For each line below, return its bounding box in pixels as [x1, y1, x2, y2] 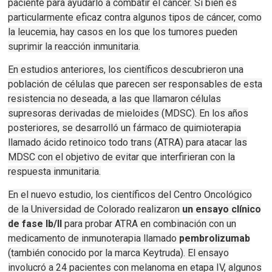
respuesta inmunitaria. [8, 166, 101, 178]
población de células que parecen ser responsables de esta [8, 78, 263, 90]
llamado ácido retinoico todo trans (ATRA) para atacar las [8, 137, 248, 149]
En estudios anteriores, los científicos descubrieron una [8, 64, 244, 76]
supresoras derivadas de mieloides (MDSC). [8, 107, 200, 120]
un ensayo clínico [182, 203, 262, 216]
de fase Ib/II [8, 218, 63, 230]
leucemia [18, 26, 56, 38]
